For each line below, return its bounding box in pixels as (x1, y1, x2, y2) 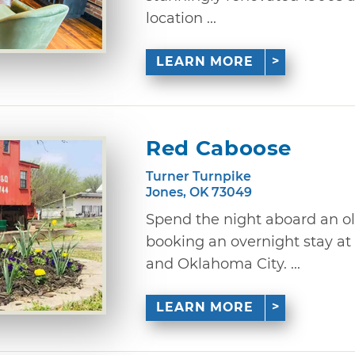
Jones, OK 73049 (146, 184, 252, 200)
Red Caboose (146, 135, 292, 161)
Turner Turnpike (146, 168, 251, 184)
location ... (146, 9, 216, 27)
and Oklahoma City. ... (146, 254, 300, 273)
